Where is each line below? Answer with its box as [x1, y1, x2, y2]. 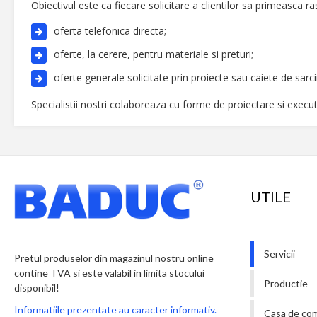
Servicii [264, 248, 296, 260]
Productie [264, 277, 309, 289]
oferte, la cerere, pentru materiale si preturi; [54, 47, 253, 61]
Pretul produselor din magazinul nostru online [14, 252, 214, 264]
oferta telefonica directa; [54, 24, 166, 38]
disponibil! [14, 282, 59, 294]
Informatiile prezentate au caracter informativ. [14, 304, 217, 316]
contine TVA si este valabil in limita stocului [14, 267, 204, 279]
